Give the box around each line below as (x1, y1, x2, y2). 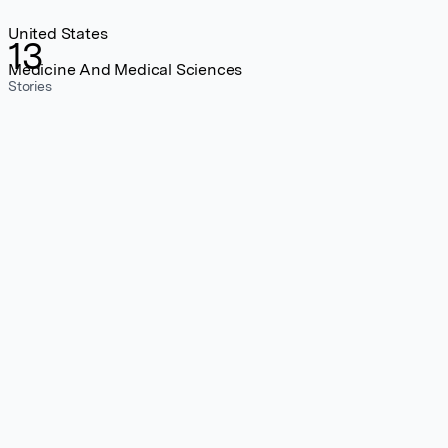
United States (8, 24, 108, 43)
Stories (8, 78, 52, 94)
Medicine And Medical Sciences (8, 60, 243, 79)
